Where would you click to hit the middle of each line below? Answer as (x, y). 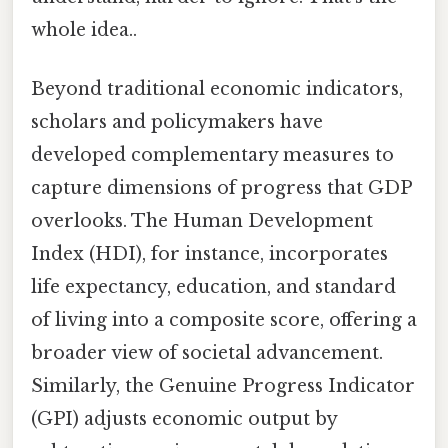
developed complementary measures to (212, 155)
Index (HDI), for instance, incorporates (209, 254)
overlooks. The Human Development (202, 221)
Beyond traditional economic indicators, (217, 89)
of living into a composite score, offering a (224, 320)
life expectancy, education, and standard (213, 287)
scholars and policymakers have (177, 122)
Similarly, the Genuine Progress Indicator (223, 386)
